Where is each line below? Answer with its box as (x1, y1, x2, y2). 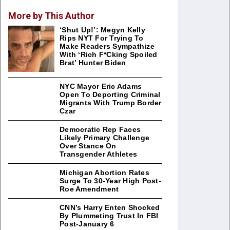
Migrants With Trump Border (60, 99, 162, 107)
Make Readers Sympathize (60, 42, 155, 50)
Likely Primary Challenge (60, 133, 149, 142)
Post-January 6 (60, 220, 114, 228)
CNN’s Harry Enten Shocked (60, 203, 160, 212)
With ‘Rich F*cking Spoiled (60, 50, 158, 59)
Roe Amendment (60, 185, 119, 193)
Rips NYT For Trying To (60, 34, 144, 42)
